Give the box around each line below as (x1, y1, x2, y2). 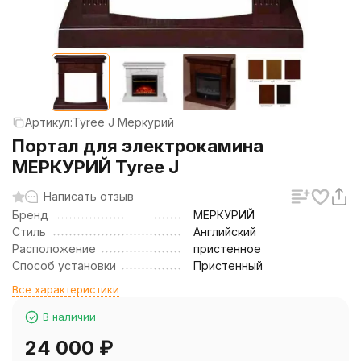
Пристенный (193, 259, 263, 272)
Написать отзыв (44, 189, 134, 203)
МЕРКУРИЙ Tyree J (12, 156, 179, 177)
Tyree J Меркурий (73, 115, 174, 129)
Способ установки (12, 259, 116, 272)
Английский (193, 225, 256, 239)
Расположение (12, 242, 96, 255)
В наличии (43, 310, 96, 323)
